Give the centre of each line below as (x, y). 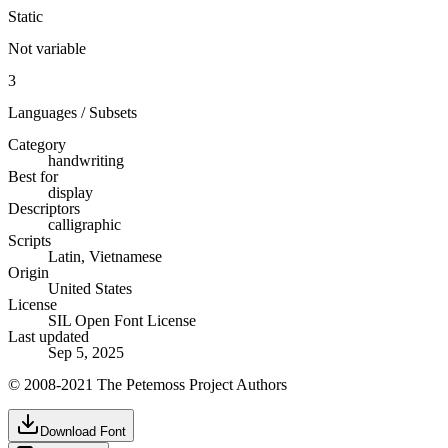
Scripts (29, 240)
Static (25, 16)
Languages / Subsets (72, 112)
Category (37, 144)
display (70, 192)
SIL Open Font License (122, 320)
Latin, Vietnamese (105, 256)
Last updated (48, 336)
